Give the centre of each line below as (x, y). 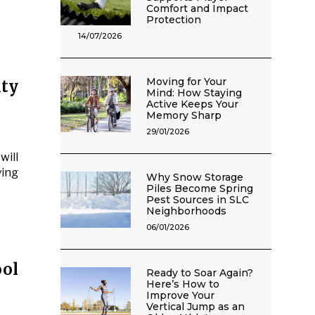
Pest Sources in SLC (198, 200)
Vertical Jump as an (196, 307)
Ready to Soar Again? (200, 273)
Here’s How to (183, 284)
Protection (174, 20)
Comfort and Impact (198, 8)
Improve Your (181, 295)
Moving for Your (187, 82)
